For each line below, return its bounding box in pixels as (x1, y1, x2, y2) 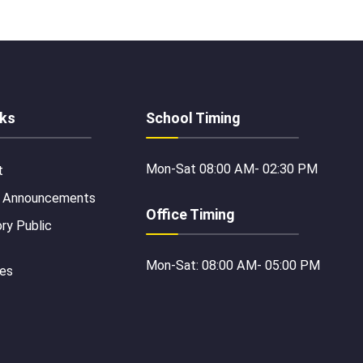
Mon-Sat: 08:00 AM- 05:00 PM (146, 257, 320, 273)
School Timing (146, 109, 241, 126)
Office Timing (146, 205, 235, 223)
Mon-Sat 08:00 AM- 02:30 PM (146, 160, 318, 177)
